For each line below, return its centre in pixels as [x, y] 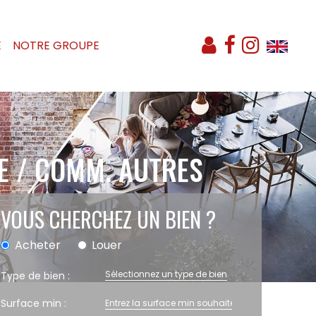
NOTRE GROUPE [56, 45]
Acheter [38, 245]
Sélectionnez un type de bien [166, 274]
